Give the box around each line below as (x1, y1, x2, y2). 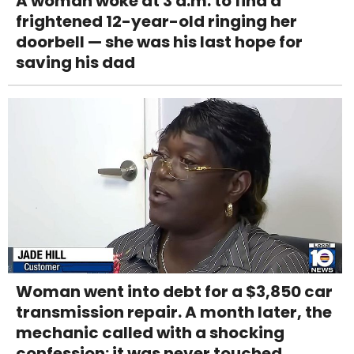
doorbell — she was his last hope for (16, 30, 303, 53)
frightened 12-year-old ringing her (16, 9, 297, 32)
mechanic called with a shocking (16, 321, 284, 344)
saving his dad (16, 51, 135, 73)
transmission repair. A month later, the (16, 300, 332, 323)
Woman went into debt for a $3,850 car (16, 280, 333, 303)
